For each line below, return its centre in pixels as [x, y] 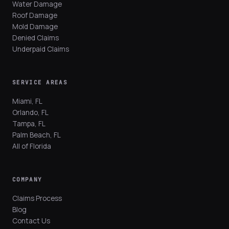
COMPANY [27, 179]
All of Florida [32, 146]
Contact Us [31, 221]
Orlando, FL [30, 112]
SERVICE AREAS [40, 82]
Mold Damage [35, 27]
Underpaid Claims [41, 49]
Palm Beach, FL [37, 135]
